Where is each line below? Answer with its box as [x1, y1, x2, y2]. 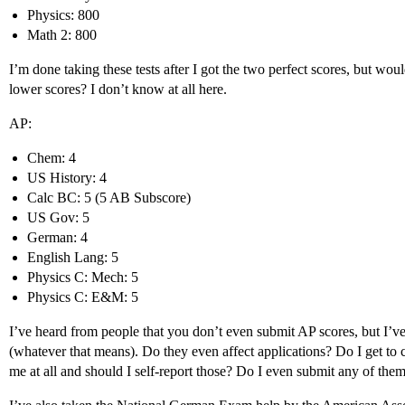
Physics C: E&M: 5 [27, 289, 138, 305]
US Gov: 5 [27, 210, 89, 225]
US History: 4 [27, 170, 107, 185]
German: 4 [27, 230, 88, 245]
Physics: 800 [27, 7, 99, 23]
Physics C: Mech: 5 [27, 269, 138, 285]
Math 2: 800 [27, 27, 97, 42]
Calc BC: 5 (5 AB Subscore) [27, 190, 191, 205]
